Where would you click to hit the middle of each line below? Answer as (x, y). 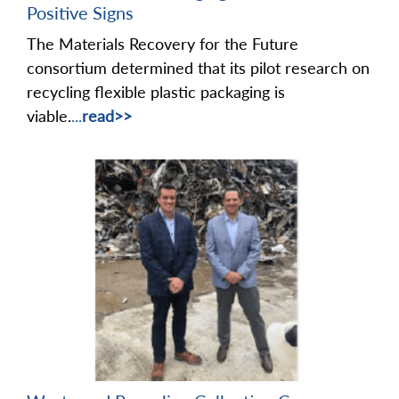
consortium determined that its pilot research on (198, 68)
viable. (49, 116)
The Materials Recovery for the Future (163, 44)
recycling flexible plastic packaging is (156, 92)
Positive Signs (80, 13)
